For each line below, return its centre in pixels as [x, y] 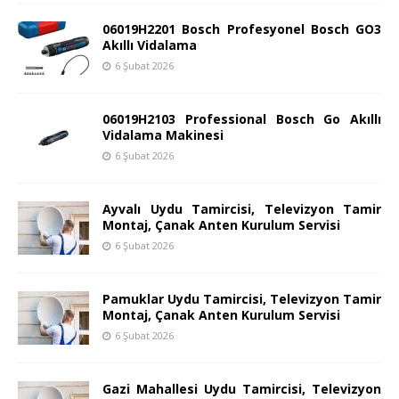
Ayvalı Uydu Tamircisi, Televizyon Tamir [242, 209]
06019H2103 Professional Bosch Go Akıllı [242, 119]
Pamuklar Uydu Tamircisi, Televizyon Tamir [242, 299]
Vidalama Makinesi [163, 135]
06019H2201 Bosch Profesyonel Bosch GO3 [242, 29]
